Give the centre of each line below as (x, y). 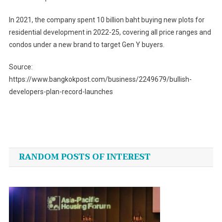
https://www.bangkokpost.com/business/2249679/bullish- (100, 79)
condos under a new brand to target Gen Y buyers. (86, 44)
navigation (52, 150)
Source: (21, 67)
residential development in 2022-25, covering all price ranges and (110, 32)
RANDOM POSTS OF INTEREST (84, 157)
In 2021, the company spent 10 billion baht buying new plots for (107, 20)
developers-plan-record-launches (61, 91)
